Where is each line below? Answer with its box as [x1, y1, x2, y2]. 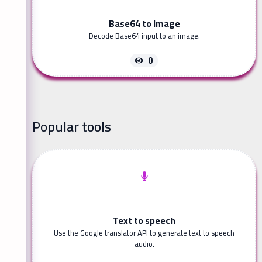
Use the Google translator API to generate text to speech [54, 225, 235, 240]
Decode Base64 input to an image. [88, 28, 200, 43]
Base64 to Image [108, 14, 180, 32]
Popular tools [32, 113, 111, 140]
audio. [134, 236, 154, 251]
